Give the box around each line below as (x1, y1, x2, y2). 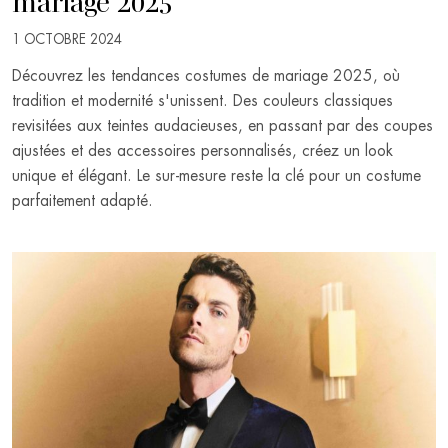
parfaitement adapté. (12, 192, 153, 209)
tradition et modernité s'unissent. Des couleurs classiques (12, 92, 393, 109)
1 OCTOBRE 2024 (12, 33, 122, 47)
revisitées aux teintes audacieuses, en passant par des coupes (12, 117, 433, 134)
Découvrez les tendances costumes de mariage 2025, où (12, 67, 400, 84)
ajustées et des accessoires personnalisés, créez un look (12, 142, 393, 159)
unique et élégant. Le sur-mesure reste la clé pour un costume (12, 167, 421, 184)
